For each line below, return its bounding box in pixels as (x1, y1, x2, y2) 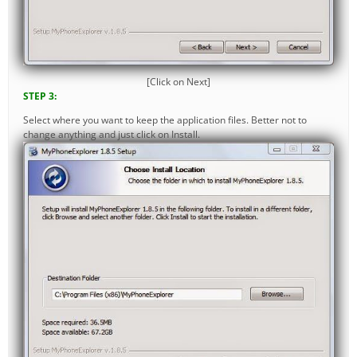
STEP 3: (23, 88, 57, 103)
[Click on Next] (147, 74, 210, 88)
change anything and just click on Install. (23, 127, 200, 141)
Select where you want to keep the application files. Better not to (23, 112, 307, 127)
